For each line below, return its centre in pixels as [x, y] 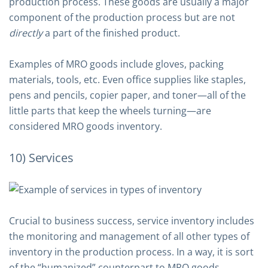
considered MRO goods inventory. [86, 126]
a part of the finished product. [111, 33]
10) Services [41, 158]
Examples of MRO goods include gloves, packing [116, 64]
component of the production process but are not [122, 17]
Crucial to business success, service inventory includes [132, 221]
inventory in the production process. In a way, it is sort [131, 252]
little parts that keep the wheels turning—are [110, 111]
